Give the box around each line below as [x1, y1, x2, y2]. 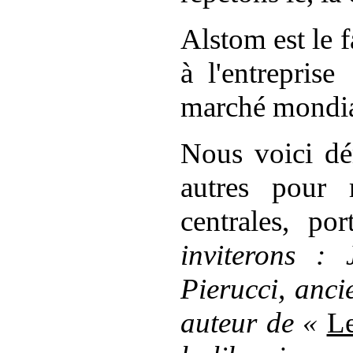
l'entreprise [207, 57, 335, 89]
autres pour [180, 171, 349, 203]
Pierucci [180, 273, 278, 305]
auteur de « [180, 307, 327, 339]
